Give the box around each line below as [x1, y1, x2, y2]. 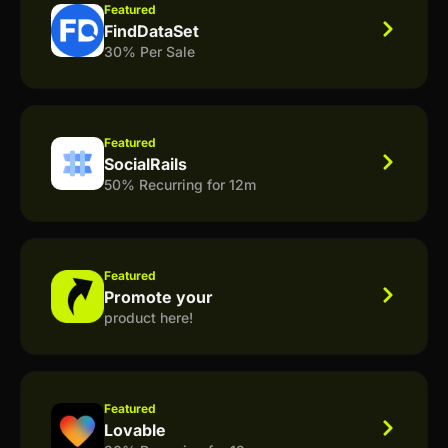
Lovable [104, 419, 166, 440]
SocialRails [104, 153, 187, 174]
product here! [104, 308, 193, 326]
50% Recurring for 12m [104, 175, 256, 193]
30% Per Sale [104, 42, 195, 60]
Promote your [104, 286, 213, 307]
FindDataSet [104, 20, 199, 41]
